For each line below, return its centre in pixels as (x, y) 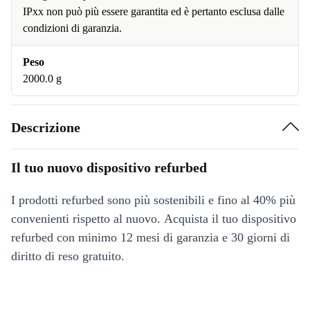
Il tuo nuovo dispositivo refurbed (109, 167)
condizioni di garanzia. (72, 28)
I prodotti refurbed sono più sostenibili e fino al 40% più (153, 200)
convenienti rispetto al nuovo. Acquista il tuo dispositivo (154, 219)
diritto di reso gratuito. (68, 256)
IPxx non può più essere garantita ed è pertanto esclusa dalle (154, 11)
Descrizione (46, 127)
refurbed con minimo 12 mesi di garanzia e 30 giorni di (151, 237)
